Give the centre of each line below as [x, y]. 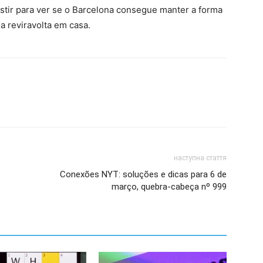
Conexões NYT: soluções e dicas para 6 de [143, 174]
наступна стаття [200, 158]
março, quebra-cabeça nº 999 [169, 187]
